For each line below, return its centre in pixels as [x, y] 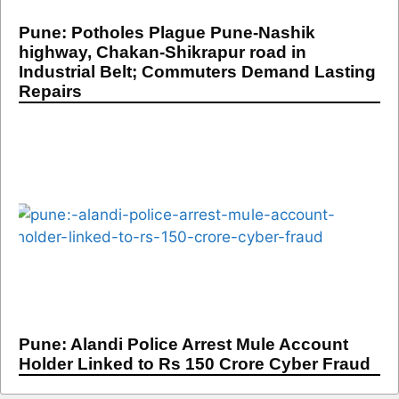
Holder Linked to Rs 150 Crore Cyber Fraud [195, 363]
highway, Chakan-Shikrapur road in [163, 53]
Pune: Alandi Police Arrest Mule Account [183, 344]
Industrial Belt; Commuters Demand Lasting [197, 72]
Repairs [50, 92]
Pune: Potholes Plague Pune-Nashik [167, 33]
